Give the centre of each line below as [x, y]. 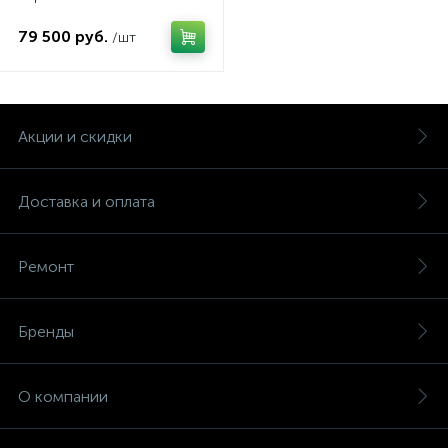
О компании [63, 396]
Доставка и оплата [86, 201]
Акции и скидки [75, 136]
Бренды [46, 331]
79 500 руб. [63, 36]
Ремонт [46, 266]
